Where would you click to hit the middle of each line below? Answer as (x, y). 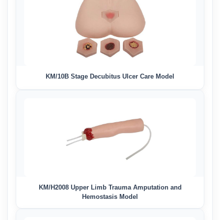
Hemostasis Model (110, 197)
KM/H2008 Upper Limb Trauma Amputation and (110, 187)
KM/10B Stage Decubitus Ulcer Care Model (110, 76)
